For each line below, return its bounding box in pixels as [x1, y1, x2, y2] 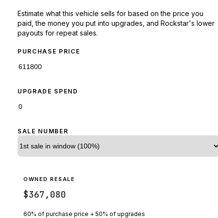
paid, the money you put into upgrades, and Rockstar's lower [18, 18, 215, 27]
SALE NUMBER [18, 127, 69, 135]
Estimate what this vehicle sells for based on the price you [18, 9, 203, 18]
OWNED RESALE [23, 175, 75, 182]
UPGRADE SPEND [18, 87, 78, 95]
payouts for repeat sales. [18, 28, 98, 37]
